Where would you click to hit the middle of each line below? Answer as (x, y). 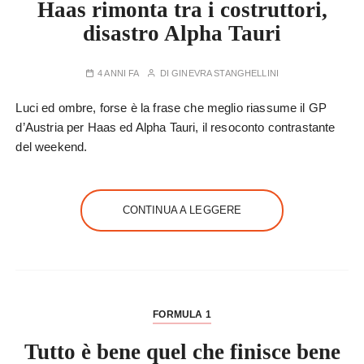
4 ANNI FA (119, 73)
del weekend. (52, 147)
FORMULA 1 (182, 314)
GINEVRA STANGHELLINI (225, 73)
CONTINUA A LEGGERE (182, 210)
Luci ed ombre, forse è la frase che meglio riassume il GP (171, 108)
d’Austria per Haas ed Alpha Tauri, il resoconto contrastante (175, 127)
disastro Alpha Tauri (182, 33)
